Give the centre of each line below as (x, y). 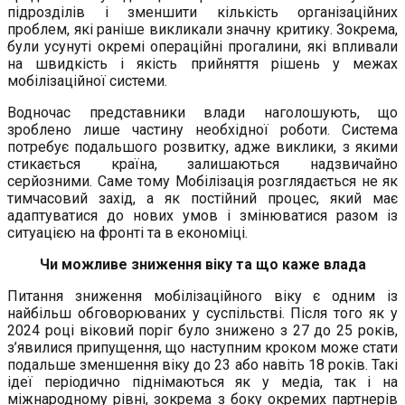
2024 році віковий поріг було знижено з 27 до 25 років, (202, 331)
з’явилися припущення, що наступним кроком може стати (202, 348)
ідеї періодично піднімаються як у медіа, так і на (202, 382)
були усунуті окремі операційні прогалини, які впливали (202, 47)
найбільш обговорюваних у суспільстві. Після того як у (202, 314)
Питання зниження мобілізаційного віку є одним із (202, 297)
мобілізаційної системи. (87, 81)
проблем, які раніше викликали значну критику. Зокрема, (202, 30)
